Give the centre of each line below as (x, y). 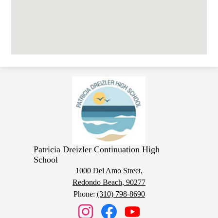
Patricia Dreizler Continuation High (97, 149)
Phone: (85, 194)
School (46, 160)
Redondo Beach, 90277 (109, 182)
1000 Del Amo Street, (109, 171)
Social (15, 204)
